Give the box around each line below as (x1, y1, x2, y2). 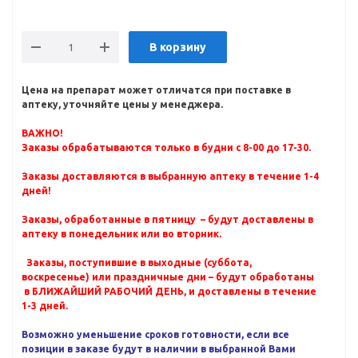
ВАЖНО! (22, 128, 63, 138)
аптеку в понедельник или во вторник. (22, 229, 221, 239)
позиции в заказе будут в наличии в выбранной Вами (22, 344, 296, 354)
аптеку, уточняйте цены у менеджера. (22, 99, 223, 109)
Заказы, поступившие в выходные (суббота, (22, 257, 252, 268)
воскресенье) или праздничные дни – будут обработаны (22, 272, 314, 282)
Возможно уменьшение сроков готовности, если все (22, 329, 289, 340)
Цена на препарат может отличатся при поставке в (22, 85, 291, 95)
